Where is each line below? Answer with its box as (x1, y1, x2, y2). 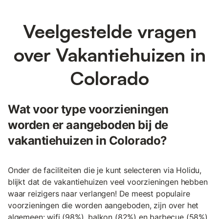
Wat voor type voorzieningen (8, 102, 169, 116)
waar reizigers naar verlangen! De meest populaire (8, 188, 190, 198)
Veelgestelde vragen (22, 19, 197, 43)
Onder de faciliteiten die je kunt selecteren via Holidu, (8, 165, 202, 175)
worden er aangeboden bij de (8, 117, 168, 132)
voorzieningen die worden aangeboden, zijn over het (8, 200, 199, 210)
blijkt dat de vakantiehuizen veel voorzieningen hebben (8, 176, 208, 187)
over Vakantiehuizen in (13, 43, 206, 66)
